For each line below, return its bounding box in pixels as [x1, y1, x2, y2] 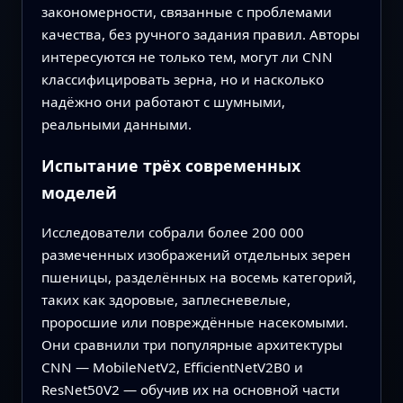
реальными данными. [40, 114, 192, 133]
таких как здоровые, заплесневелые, [40, 291, 291, 309]
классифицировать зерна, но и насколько [40, 69, 324, 88]
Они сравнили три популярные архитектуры [40, 336, 343, 354]
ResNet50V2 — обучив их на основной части [40, 381, 340, 399]
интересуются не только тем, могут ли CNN [40, 47, 333, 66]
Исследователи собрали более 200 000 [40, 223, 304, 242]
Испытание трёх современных [40, 154, 300, 176]
